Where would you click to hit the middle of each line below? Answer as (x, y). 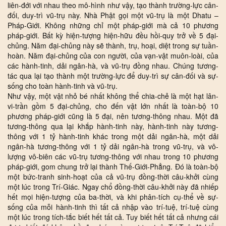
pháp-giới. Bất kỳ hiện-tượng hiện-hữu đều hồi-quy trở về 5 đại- (113, 36)
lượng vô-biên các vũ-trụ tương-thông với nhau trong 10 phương (113, 157)
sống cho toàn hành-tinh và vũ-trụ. (63, 86)
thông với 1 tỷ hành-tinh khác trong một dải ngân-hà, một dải (113, 136)
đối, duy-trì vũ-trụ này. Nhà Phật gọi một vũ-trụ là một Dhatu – (113, 15)
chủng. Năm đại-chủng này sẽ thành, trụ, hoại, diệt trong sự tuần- (113, 46)
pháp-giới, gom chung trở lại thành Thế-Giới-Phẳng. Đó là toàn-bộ (113, 167)
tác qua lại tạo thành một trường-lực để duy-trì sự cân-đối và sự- (113, 76)
